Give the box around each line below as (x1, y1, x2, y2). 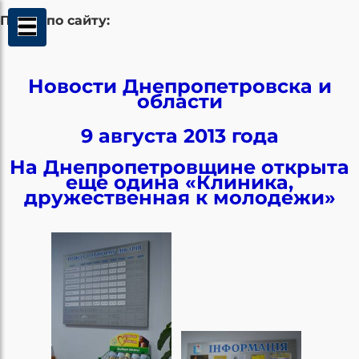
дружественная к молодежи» (23, 185, 336, 209)
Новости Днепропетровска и (27, 74, 332, 98)
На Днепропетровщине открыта (10, 155, 349, 179)
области (136, 89, 223, 113)
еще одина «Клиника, (66, 170, 293, 194)
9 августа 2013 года (80, 123, 279, 147)
